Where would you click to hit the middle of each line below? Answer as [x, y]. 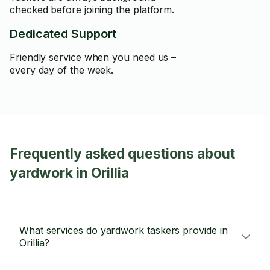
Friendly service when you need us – [93, 57]
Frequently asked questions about [122, 154]
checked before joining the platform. [92, 10]
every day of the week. [62, 70]
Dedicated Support [63, 34]
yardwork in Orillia [69, 173]
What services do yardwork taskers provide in [124, 230]
